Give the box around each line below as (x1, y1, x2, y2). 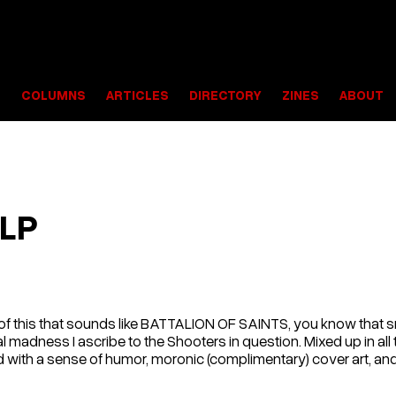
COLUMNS (20, 87, 86, 103)
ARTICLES (105, 87, 169, 103)
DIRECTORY (188, 87, 262, 103)
